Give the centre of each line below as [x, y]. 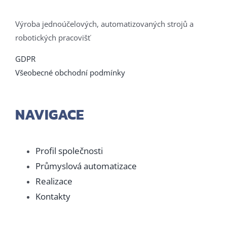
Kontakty [53, 196]
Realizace [54, 181]
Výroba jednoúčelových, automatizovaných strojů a [104, 24]
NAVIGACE [49, 115]
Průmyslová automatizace [86, 166]
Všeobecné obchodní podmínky [70, 73]
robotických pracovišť [53, 38]
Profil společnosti [69, 150]
